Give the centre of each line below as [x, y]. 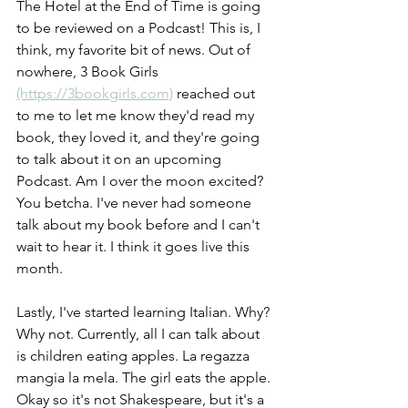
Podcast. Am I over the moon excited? [142, 181]
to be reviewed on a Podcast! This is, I [140, 28]
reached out [216, 93]
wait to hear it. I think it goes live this [135, 246]
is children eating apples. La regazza [135, 356]
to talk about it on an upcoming [121, 159]
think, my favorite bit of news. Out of [135, 50]
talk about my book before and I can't [140, 224]
